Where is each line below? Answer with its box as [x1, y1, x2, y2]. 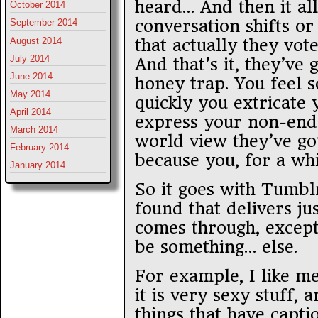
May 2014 [10, 88, 50, 99]
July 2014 [10, 53, 50, 64]
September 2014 [10, 17, 77, 28]
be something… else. [135, 236, 297, 257]
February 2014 [10, 142, 69, 153]
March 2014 [10, 124, 58, 135]
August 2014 [10, 35, 62, 46]
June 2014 [10, 70, 53, 82]
